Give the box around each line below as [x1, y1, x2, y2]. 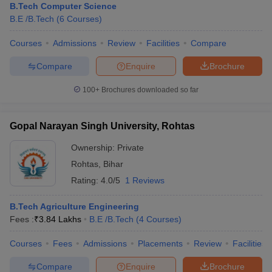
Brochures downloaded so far [100, 86, 199, 94]
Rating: [71, 175, 101, 185]
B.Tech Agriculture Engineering [10, 202, 139, 211]
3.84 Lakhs [39, 214, 81, 224]
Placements [138, 239, 183, 248]
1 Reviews [125, 175, 165, 185]
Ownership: [71, 143, 117, 152]
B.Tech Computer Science [10, 1, 117, 11]
